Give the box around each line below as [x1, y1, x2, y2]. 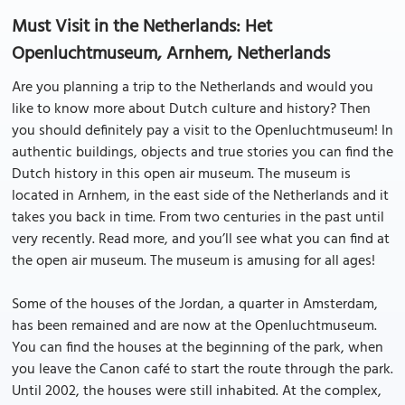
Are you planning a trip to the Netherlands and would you [12, 76, 373, 99]
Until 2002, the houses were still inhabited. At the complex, [12, 380, 381, 403]
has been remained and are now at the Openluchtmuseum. [12, 315, 377, 338]
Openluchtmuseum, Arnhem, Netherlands [12, 40, 330, 69]
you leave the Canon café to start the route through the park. [12, 358, 393, 381]
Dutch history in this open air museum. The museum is [12, 163, 351, 186]
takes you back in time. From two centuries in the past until [12, 206, 384, 230]
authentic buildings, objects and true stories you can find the [12, 141, 393, 165]
